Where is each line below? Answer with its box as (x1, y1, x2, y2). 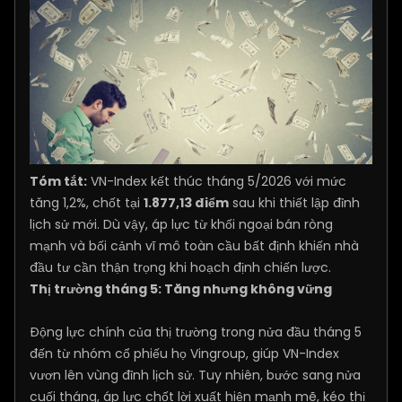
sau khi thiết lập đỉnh (229, 193, 360, 212)
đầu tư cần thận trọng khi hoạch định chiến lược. (30, 258, 331, 276)
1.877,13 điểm (144, 193, 229, 212)
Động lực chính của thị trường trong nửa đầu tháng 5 (30, 322, 362, 341)
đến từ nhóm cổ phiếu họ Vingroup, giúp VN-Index (30, 344, 339, 363)
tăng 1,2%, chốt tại (30, 193, 144, 212)
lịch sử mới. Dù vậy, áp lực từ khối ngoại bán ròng (30, 214, 333, 233)
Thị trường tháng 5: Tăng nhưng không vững (30, 279, 332, 298)
